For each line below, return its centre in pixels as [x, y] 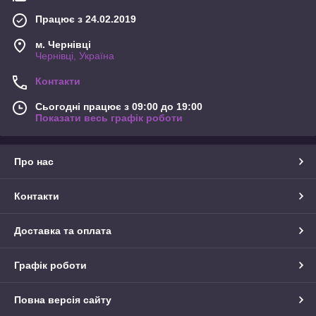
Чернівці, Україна [75, 55]
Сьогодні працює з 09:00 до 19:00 [119, 106]
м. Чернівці [63, 44]
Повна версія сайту [63, 299]
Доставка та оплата [63, 230]
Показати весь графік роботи [109, 117]
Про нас [34, 161]
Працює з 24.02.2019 [86, 19]
